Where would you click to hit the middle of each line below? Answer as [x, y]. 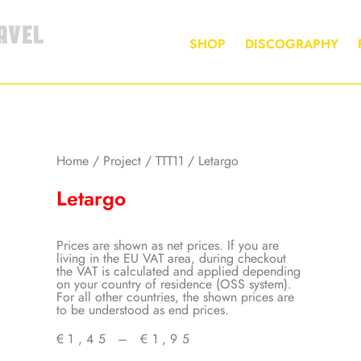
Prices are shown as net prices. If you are [167, 245]
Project [122, 161]
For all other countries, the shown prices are [175, 297]
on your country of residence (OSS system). [174, 284]
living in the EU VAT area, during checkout [171, 258]
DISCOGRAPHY [292, 44]
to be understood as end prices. [142, 309]
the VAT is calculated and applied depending [178, 271]
